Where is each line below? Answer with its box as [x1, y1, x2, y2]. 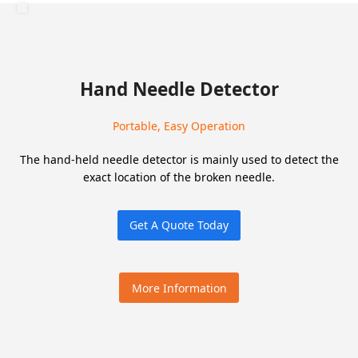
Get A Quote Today [129, 217, 229, 233]
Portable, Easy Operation [113, 117, 245, 133]
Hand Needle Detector [79, 76, 279, 101]
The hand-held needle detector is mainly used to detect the [19, 151, 339, 167]
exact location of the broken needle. [83, 169, 275, 185]
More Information [131, 280, 227, 296]
